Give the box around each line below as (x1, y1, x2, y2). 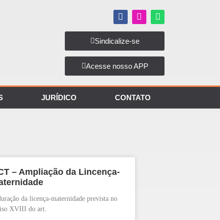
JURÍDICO (41, 93, 77, 102)
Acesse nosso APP (85, 62, 148, 71)
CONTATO (115, 93, 151, 102)
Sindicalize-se (94, 37, 139, 46)
